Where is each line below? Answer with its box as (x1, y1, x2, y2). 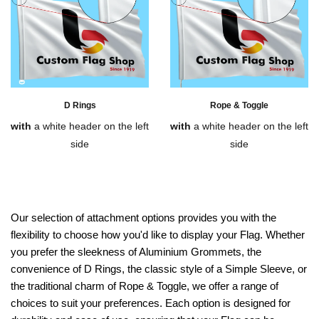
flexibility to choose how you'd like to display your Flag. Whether (11, 229, 305, 241)
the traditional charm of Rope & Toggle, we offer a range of (11, 280, 278, 293)
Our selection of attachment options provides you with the (11, 211, 276, 224)
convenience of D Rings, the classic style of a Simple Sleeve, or (11, 263, 307, 276)
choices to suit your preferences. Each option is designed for (11, 297, 291, 310)
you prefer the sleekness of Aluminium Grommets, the (11, 246, 261, 258)
